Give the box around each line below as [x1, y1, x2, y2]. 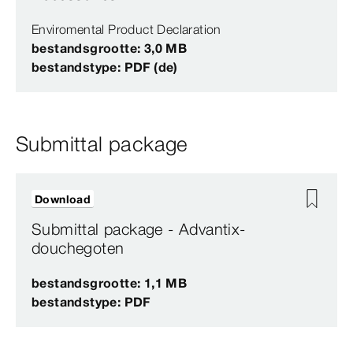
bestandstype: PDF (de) [32, 59, 178, 76]
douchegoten [32, 238, 124, 258]
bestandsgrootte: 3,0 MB [32, 40, 188, 57]
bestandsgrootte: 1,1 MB [32, 275, 188, 292]
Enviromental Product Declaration [32, 21, 221, 38]
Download [35, 192, 91, 207]
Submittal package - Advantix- [32, 219, 246, 240]
